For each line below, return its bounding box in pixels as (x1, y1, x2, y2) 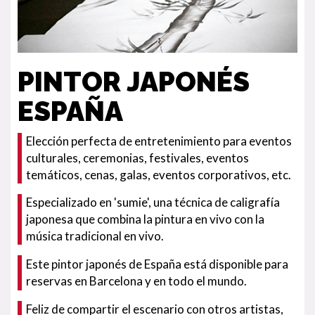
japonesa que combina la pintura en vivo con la (26, 212, 264, 226)
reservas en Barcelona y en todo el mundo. (26, 274, 247, 288)
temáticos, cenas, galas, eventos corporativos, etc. (26, 167, 291, 182)
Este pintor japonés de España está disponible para (26, 257, 288, 271)
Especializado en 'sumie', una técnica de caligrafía (26, 195, 280, 210)
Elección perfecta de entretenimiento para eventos (26, 134, 292, 148)
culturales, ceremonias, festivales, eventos (26, 150, 249, 165)
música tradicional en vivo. (26, 229, 164, 243)
